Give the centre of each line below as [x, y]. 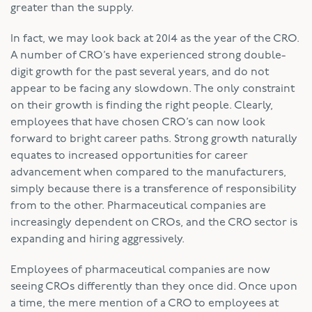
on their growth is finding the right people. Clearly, [142, 106]
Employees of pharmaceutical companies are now [140, 270]
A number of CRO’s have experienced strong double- [148, 55]
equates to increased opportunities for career [129, 156]
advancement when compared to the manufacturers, [148, 172]
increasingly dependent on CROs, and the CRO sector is [154, 223]
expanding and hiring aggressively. [97, 239]
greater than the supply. [72, 8]
